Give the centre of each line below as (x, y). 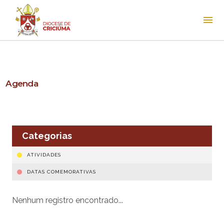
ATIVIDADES (44, 155)
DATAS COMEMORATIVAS (61, 172)
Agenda (22, 83)
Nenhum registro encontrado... (67, 200)
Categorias (47, 136)
